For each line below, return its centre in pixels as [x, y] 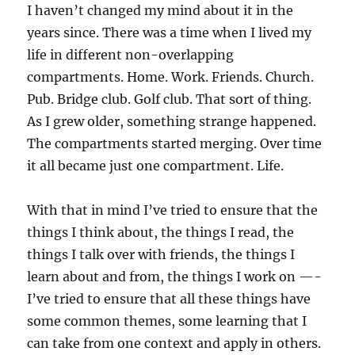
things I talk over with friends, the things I [161, 254]
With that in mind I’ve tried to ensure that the [173, 210]
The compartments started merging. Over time [175, 143]
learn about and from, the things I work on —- [175, 277]
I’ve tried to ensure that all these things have [169, 299]
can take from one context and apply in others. [174, 343]
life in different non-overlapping [131, 55]
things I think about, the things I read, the [161, 232]
